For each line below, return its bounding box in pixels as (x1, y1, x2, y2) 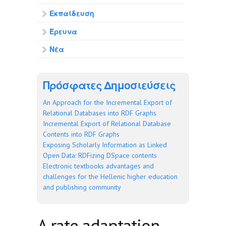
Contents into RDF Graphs (43, 130, 120, 139)
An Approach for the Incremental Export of (43, 98, 172, 107)
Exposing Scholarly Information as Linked (43, 140, 167, 150)
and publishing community (43, 183, 121, 192)
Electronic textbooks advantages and (43, 161, 154, 171)
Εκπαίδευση (49, 9, 94, 18)
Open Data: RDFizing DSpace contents (43, 151, 157, 160)
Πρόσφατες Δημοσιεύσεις (43, 79, 176, 93)
